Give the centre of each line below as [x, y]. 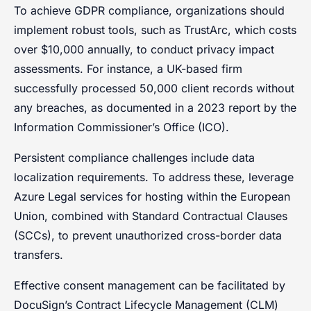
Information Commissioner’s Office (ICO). [121, 127]
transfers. [39, 254]
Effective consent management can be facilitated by [150, 285]
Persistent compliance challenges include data [134, 157]
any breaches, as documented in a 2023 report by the [155, 107]
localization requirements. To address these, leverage [154, 177]
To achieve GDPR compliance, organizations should [149, 10]
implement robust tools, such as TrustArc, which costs [155, 30]
